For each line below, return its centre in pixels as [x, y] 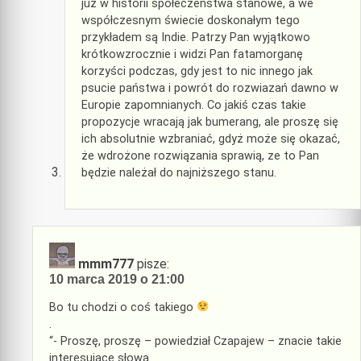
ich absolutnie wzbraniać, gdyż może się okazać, [211, 139]
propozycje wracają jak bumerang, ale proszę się [210, 122]
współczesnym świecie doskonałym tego [191, 20]
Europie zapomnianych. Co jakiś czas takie [194, 105]
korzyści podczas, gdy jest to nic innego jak [197, 71]
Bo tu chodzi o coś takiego [123, 307]
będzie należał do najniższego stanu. [179, 172]
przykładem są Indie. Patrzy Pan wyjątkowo [196, 37]
